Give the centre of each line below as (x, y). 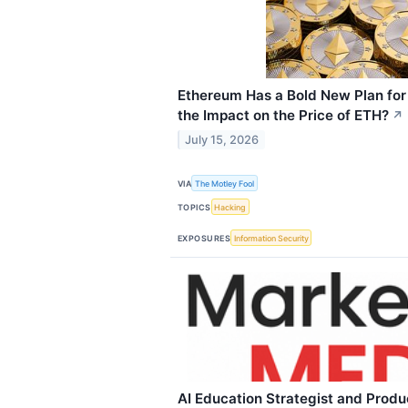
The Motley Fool (225, 183)
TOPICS (194, 207)
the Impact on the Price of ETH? (283, 115)
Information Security (271, 238)
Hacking (230, 207)
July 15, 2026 (222, 139)
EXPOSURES (204, 238)
